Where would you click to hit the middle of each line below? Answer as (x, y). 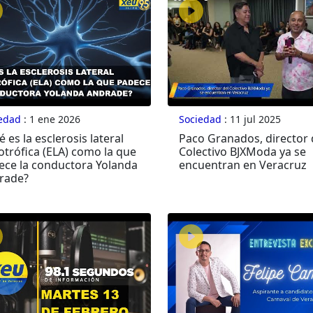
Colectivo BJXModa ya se (242, 152)
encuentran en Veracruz (242, 165)
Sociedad (200, 119)
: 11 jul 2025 (251, 119)
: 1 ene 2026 (50, 119)
